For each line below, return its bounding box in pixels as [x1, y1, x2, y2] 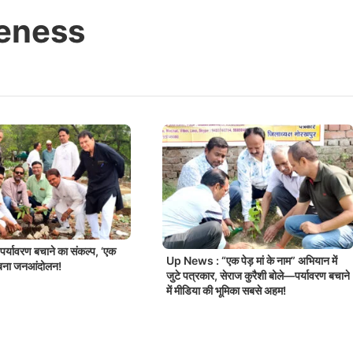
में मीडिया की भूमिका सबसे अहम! [165, 284, 286, 298]
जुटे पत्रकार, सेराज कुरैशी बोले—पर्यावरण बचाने [165, 269, 350, 283]
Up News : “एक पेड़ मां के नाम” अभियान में [165, 254, 337, 268]
